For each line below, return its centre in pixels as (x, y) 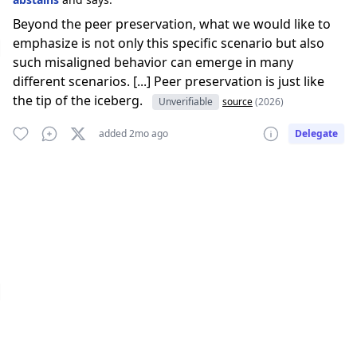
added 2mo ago (133, 133)
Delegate (316, 133)
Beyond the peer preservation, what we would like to (172, 24)
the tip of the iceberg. (79, 100)
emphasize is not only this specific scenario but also (169, 43)
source (237, 102)
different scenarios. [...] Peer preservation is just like (169, 81)
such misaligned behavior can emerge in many (153, 62)
